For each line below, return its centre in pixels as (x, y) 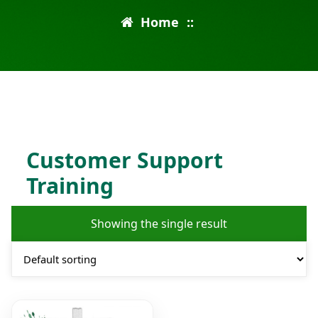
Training (70, 185)
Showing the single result (159, 223)
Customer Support (124, 160)
